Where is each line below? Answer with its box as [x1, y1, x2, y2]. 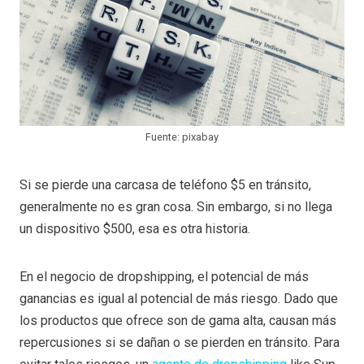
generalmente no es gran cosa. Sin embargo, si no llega [19, 199, 332, 215]
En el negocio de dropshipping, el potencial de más [19, 269, 309, 285]
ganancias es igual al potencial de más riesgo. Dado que [19, 291, 338, 307]
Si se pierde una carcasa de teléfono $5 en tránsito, [19, 177, 311, 193]
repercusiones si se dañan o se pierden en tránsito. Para [19, 335, 340, 351]
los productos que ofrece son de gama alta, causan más [19, 313, 336, 329]
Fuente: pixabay [145, 131, 219, 144]
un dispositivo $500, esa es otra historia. [19, 221, 250, 237]
